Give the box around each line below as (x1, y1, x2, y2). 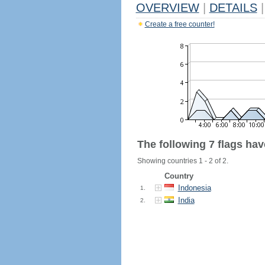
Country (164, 172, 193, 180)
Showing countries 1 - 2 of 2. (137, 157, 228, 165)
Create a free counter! (144, 20, 215, 28)
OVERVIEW (135, 1, 199, 14)
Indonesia (177, 183, 211, 192)
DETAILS (209, 1, 257, 14)
